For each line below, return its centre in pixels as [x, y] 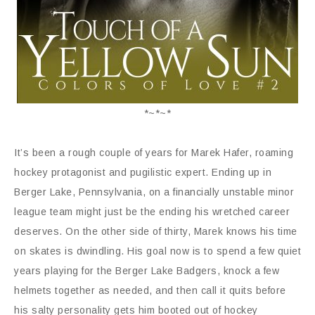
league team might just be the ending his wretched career [152, 212]
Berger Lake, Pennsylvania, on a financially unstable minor [154, 192]
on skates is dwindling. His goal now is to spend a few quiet [157, 251]
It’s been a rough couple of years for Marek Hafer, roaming [154, 153]
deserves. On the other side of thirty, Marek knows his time [156, 231]
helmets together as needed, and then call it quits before [150, 290]
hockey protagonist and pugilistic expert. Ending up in [143, 172]
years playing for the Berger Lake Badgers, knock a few [147, 271]
